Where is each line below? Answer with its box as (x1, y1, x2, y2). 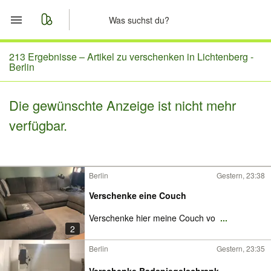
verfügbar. (9, 116, 67, 134)
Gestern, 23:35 (217, 243, 265, 253)
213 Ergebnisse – (9, 50, 87, 64)
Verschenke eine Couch (89, 189, 186, 201)
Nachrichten (36, 106, 99, 122)
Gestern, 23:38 (217, 170, 265, 180)
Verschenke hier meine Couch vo (89, 212, 218, 224)
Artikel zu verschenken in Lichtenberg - (87, 50, 253, 64)
